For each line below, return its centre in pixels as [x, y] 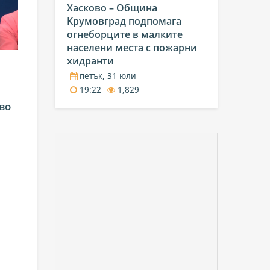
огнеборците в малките [125, 34]
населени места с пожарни [132, 47]
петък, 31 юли [107, 76]
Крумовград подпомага [124, 21]
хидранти [90, 61]
